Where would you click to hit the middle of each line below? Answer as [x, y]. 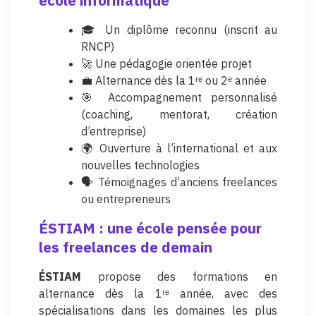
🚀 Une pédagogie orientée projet [166, 63]
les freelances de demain [126, 247]
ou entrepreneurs [126, 199]
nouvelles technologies [140, 165]
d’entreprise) [114, 131]
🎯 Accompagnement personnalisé [179, 97]
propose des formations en [179, 276]
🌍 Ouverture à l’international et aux [179, 148]
